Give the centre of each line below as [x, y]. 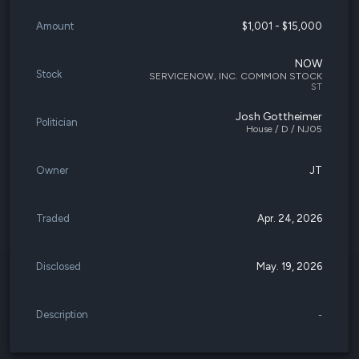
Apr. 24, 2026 [290, 218]
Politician [57, 122]
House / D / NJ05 [284, 129]
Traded [53, 218]
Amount [55, 26]
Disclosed [58, 266]
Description [62, 315]
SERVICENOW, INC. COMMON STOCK [236, 76]
